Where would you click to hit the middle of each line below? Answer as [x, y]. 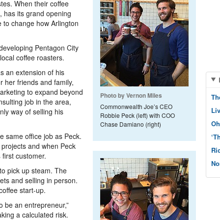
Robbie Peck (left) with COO [137, 115]
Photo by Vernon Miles [131, 95]
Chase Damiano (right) [131, 124]
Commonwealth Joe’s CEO [136, 106]
